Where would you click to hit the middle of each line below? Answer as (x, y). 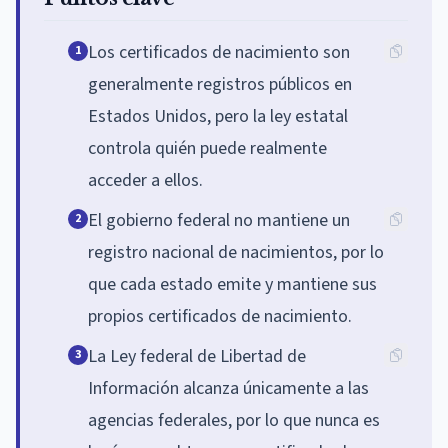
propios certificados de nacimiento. (220, 316)
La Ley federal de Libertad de (197, 356)
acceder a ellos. (145, 180)
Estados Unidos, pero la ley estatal (218, 116)
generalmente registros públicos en (220, 84)
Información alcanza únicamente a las (228, 388)
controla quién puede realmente (207, 148)
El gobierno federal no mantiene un (219, 220)
